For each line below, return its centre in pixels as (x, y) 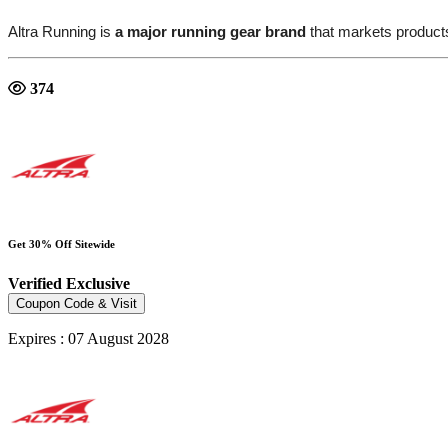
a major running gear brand (210, 31)
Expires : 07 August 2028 (88, 339)
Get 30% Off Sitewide (61, 244)
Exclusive (98, 284)
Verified (37, 284)
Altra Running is (61, 31)
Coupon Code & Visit (76, 304)
